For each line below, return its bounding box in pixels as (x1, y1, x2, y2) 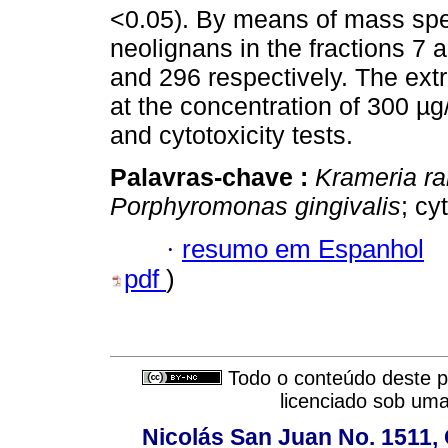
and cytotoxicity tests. (110, 121, 353, 150)
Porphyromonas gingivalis (110, 192, 401, 221)
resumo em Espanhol (182, 234, 424, 263)
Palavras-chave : (110, 163, 315, 192)
